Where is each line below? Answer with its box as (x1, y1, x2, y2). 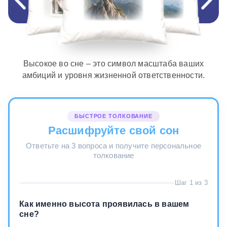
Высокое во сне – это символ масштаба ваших (23, 59, 204, 68)
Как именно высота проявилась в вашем (19, 200, 190, 209)
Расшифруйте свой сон (48, 124, 179, 137)
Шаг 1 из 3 (174, 179, 208, 187)
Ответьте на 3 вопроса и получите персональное (25, 141, 201, 150)
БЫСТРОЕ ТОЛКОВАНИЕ (74, 112, 153, 119)
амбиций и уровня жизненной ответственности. (22, 70, 205, 80)
